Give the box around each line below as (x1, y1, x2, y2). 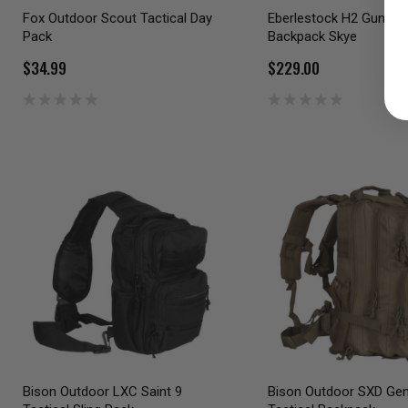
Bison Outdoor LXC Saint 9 (23, 383, 182, 401)
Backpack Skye (268, 27, 358, 45)
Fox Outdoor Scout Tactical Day (23, 9, 212, 26)
